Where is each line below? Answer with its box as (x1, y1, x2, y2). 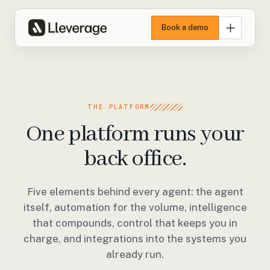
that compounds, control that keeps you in (33, 217, 237, 229)
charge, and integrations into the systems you (24, 233, 246, 245)
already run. (106, 248, 164, 260)
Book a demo (162, 23, 209, 32)
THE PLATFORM (87, 103, 151, 111)
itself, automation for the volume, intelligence (23, 201, 247, 213)
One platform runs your (25, 120, 245, 149)
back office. (84, 145, 186, 174)
